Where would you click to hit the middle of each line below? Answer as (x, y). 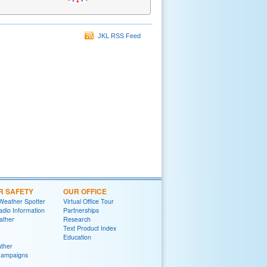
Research (77, 219)
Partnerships (81, 210)
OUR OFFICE (85, 192)
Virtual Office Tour (89, 201)
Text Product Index (90, 228)
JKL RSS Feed (117, 36)
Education (77, 237)
